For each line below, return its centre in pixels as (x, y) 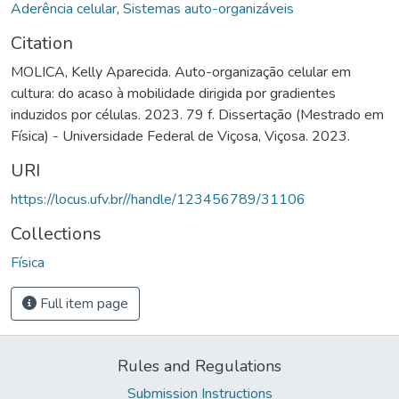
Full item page (82, 303)
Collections (56, 233)
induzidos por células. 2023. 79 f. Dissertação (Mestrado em (197, 114)
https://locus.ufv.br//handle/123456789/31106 (158, 199)
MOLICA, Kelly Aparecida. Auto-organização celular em (181, 72)
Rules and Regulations (199, 366)
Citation (42, 43)
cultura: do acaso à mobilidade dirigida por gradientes (173, 93)
